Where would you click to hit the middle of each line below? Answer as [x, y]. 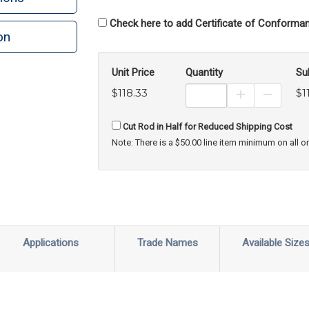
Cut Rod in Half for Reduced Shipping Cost [206, 127]
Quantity [204, 72]
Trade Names [167, 242]
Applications [51, 242]
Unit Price [133, 72]
